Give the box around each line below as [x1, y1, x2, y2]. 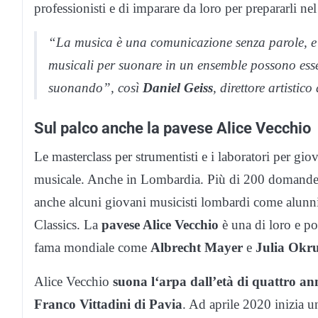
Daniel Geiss [143, 80, 213, 96]
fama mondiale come [34, 240, 150, 256]
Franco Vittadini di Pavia [34, 297, 182, 312]
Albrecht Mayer [150, 240, 243, 256]
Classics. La [34, 217, 102, 233]
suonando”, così [48, 80, 143, 96]
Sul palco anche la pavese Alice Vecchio [34, 119, 311, 138]
